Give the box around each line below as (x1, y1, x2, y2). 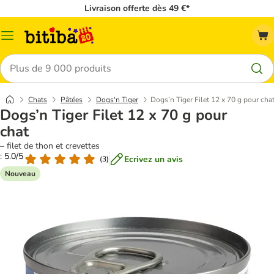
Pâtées (61, 95, 83, 105)
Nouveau (5, 168, 35, 179)
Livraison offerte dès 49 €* (84, 2, 190, 14)
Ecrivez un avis (124, 153, 183, 165)
